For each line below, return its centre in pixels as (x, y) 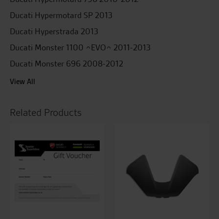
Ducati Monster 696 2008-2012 (66, 64)
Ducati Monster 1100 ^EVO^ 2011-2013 (80, 47)
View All (22, 82)
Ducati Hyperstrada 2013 (54, 31)
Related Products (46, 112)
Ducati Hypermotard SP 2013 (61, 15)
